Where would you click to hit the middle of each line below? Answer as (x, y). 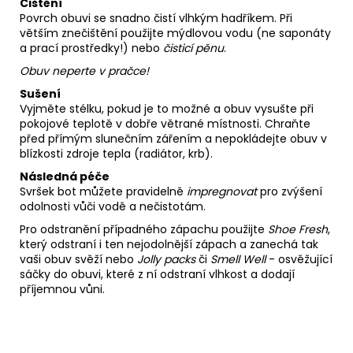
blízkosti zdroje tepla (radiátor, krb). (118, 153)
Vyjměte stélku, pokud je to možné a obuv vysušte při (167, 108)
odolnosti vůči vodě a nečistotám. (114, 206)
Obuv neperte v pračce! (84, 71)
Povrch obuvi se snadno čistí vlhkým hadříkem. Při (156, 18)
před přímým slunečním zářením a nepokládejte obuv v (173, 138)
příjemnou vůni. (64, 289)
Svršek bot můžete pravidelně (103, 191)
